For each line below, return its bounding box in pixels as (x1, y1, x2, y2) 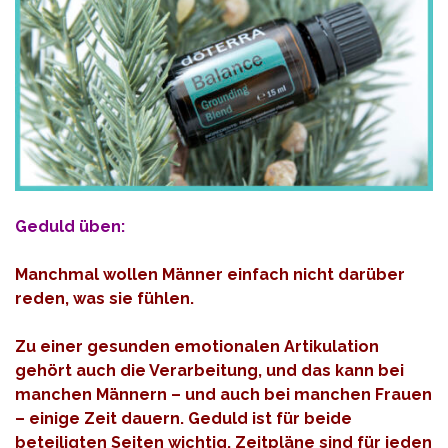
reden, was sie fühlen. (15, 288, 198, 308)
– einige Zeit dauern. (15, 408, 184, 428)
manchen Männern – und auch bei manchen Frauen (15, 384, 432, 404)
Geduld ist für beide (188, 408, 352, 428)
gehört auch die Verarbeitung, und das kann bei (15, 360, 404, 380)
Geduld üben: (15, 216, 129, 236)
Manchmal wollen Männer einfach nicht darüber (15, 264, 405, 284)
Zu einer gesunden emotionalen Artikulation (15, 336, 379, 356)
